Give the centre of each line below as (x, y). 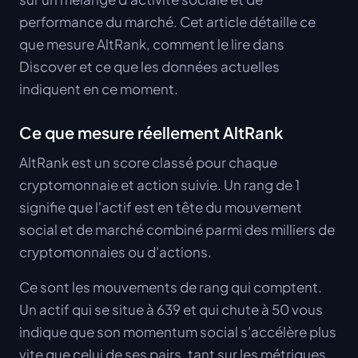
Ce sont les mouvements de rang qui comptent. (171, 287)
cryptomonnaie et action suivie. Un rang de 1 (159, 185)
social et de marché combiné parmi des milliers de (177, 229)
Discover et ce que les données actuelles (149, 66)
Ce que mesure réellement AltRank (151, 132)
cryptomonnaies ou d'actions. (115, 252)
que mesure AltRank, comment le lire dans (152, 44)
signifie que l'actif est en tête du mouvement (161, 207)
